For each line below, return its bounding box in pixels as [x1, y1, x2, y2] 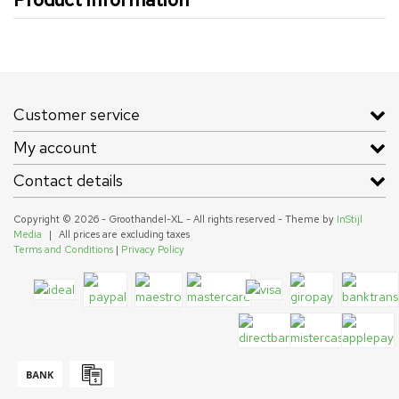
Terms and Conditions [13, 243, 113, 256]
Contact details [13, 170, 123, 191]
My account [13, 137, 97, 159]
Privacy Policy [121, 243, 184, 256]
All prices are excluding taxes [59, 228, 190, 241]
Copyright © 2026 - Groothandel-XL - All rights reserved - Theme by [13, 213, 337, 226]
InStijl [337, 213, 362, 226]
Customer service [13, 104, 140, 126]
